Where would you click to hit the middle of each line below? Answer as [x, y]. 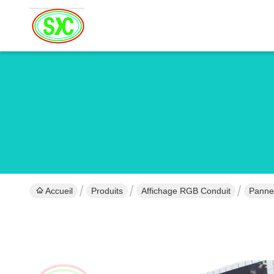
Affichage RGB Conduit [186, 191]
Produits [107, 191]
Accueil [59, 191]
